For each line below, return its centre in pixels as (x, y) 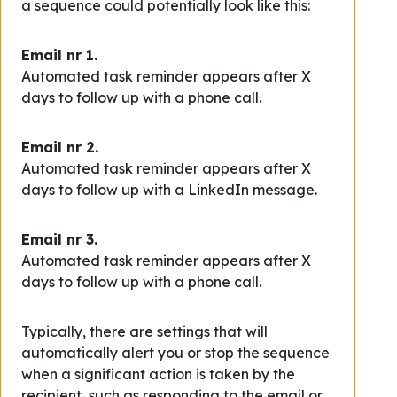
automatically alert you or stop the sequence (175, 353)
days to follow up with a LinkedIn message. (169, 190)
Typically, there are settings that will (144, 331)
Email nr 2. (60, 147)
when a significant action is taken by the (158, 374)
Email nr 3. (59, 239)
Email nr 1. (59, 55)
